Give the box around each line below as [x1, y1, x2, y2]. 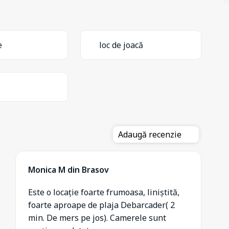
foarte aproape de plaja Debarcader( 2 [28, 199, 175, 211]
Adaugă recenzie [118, 128, 184, 140]
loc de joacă [99, 39, 143, 51]
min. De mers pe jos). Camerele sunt [28, 212, 166, 223]
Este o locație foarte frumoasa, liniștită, [28, 186, 179, 198]
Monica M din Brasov [28, 164, 109, 175]
